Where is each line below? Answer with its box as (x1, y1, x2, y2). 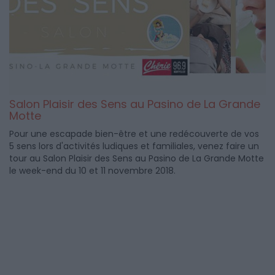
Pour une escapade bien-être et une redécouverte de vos (9, 127, 259, 140)
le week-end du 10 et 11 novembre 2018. (9, 164, 176, 177)
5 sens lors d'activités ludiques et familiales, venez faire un (9, 139, 259, 152)
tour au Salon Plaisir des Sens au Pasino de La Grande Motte (9, 152, 264, 165)
